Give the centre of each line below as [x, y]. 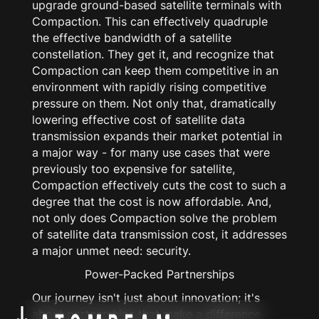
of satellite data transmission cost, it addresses [159, 235]
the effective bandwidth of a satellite [131, 38]
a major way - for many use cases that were [151, 153]
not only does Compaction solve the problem [154, 218]
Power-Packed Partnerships [159, 274]
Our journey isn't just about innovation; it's [146, 298]
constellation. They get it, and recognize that [153, 54]
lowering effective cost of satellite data [138, 120]
